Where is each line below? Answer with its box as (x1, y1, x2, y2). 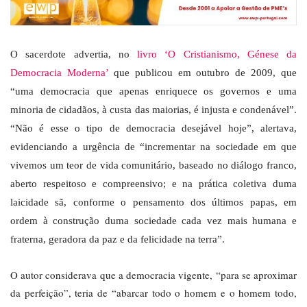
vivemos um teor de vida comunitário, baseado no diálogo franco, (10, 160, 297, 171)
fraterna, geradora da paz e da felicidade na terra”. (10, 234, 225, 245)
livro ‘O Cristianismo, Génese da (137, 49, 297, 60)
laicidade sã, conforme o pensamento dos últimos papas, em (10, 197, 297, 208)
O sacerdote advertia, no (10, 49, 137, 60)
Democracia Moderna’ (10, 67, 108, 79)
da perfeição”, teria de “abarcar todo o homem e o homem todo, (10, 286, 297, 300)
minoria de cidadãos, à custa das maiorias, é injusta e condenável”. (10, 104, 297, 116)
